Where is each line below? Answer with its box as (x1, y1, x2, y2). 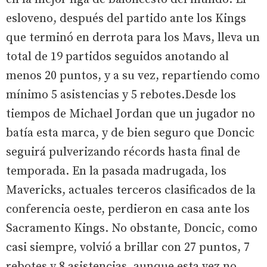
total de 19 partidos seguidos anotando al (6, 49, 229, 64)
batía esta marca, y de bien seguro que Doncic (6, 125, 254, 141)
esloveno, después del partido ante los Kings (6, 11, 246, 26)
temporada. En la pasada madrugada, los (6, 163, 226, 179)
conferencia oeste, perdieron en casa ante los (6, 201, 250, 217)
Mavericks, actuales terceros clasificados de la (6, 182, 256, 198)
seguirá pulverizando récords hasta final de (6, 144, 240, 160)
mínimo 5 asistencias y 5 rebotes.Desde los (6, 87, 236, 103)
